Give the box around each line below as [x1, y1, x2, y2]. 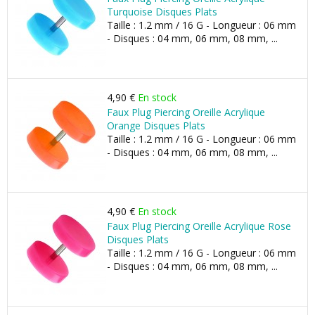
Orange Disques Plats [107, 119, 205, 132]
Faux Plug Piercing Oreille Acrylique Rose [107, 219, 291, 233]
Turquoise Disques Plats [107, 5, 217, 18]
